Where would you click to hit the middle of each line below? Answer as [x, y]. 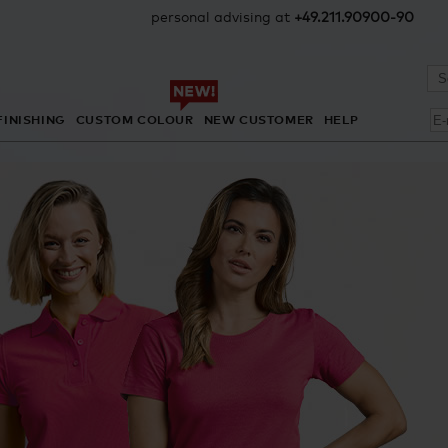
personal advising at [222, 16]
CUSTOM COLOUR [134, 119]
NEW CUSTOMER [258, 119]
